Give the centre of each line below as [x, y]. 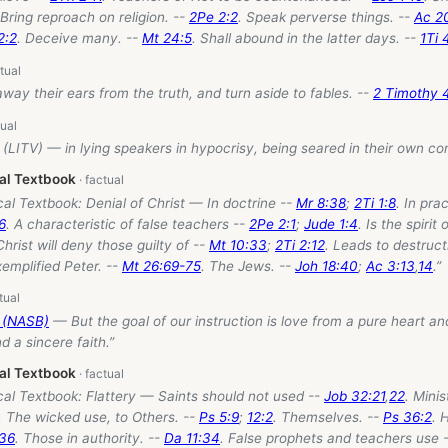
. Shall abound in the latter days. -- [306, 38]
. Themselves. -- [328, 417]
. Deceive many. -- [79, 38]
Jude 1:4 [331, 223]
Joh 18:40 [326, 265]
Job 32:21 [354, 396]
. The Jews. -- [248, 265]
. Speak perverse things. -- [326, 17]
